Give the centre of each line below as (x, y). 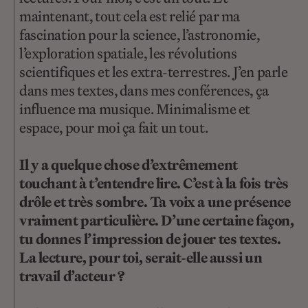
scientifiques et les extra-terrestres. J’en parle (154, 71)
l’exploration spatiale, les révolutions (128, 53)
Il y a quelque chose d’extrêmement (129, 165)
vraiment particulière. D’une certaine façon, (157, 221)
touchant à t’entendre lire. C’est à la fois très (154, 184)
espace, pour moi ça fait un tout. (114, 127)
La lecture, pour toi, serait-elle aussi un (141, 258)
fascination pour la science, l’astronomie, (140, 34)
